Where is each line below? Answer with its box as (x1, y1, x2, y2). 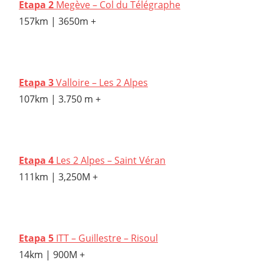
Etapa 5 (19, 232, 54, 245)
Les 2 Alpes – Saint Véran (54, 154, 166, 167)
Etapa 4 (19, 154, 54, 167)
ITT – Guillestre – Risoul (54, 232, 158, 245)
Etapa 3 (19, 76, 54, 90)
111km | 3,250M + (19, 170, 98, 184)
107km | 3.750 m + (19, 93, 101, 106)
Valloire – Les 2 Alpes (54, 76, 148, 90)
